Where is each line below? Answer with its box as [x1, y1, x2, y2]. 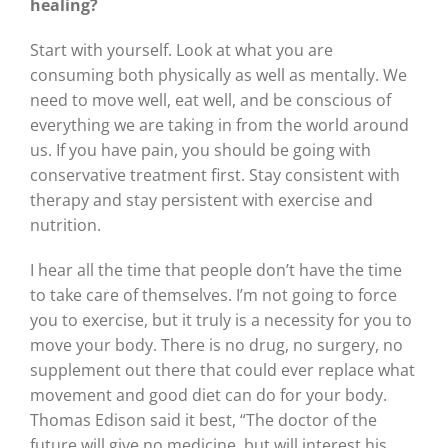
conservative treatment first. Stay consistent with [30, 164, 400, 187]
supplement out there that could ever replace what [30, 359, 415, 382]
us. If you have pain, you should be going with [30, 139, 371, 162]
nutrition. [30, 214, 101, 237]
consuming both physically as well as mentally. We [30, 64, 407, 87]
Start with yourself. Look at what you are [30, 39, 333, 62]
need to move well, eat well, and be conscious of [30, 89, 391, 112]
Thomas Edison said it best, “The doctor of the [30, 409, 377, 432]
